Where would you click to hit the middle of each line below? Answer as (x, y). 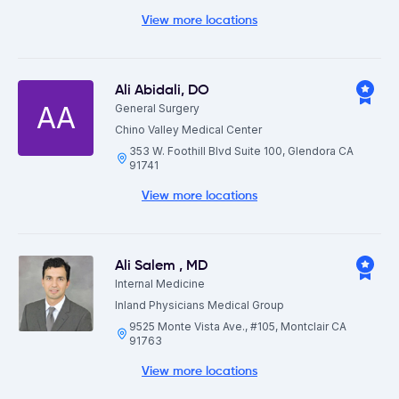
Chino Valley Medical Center (188, 130)
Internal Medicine (160, 284)
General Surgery (157, 108)
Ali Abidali (148, 91)
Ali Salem (147, 266)
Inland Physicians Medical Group (199, 305)
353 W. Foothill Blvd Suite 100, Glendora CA (241, 151)
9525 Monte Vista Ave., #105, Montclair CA (237, 326)
